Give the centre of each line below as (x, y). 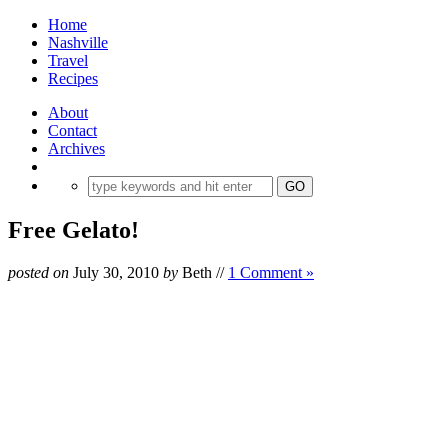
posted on (38, 272)
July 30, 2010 (116, 272)
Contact (72, 130)
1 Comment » (271, 272)
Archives (76, 148)
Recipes (73, 78)
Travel (68, 60)
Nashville (78, 42)
